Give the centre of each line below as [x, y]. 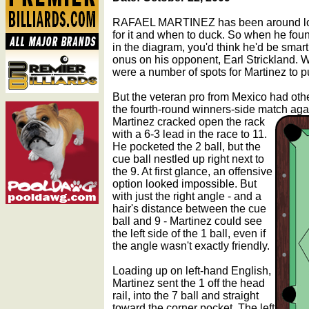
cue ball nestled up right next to [188, 159]
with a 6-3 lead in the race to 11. [190, 134]
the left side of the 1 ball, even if [189, 233]
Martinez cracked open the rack [189, 121]
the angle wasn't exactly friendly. [191, 246]
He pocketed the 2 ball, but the [187, 146]
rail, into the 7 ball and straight [186, 295]
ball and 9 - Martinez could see [187, 221]
